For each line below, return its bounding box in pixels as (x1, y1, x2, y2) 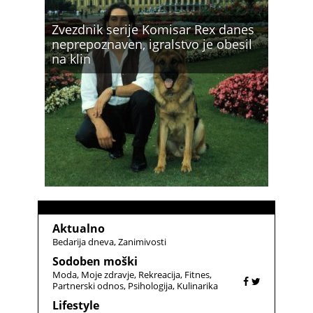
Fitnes (184, 268, 210, 281)
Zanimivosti (118, 235, 166, 248)
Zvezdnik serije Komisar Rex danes (52, 20, 254, 38)
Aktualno (52, 220, 105, 236)
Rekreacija (138, 268, 180, 281)
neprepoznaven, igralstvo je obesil (52, 35, 252, 52)
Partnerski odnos (52, 279, 124, 292)
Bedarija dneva (52, 235, 114, 248)
